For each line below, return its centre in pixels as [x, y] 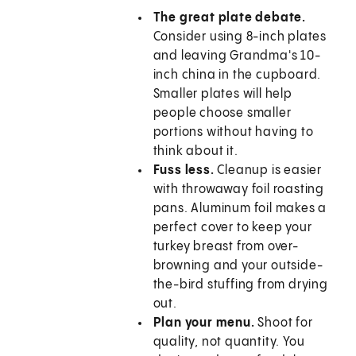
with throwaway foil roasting [239, 190]
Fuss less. [184, 171]
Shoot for [284, 323]
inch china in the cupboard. [237, 75]
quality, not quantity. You [229, 342]
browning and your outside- [238, 266]
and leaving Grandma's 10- [237, 56]
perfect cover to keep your [232, 228]
